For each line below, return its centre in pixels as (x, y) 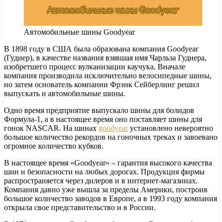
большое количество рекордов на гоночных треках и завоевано (111, 137)
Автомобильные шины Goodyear (79, 32)
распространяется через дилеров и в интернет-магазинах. (101, 180)
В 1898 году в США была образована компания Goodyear (101, 49)
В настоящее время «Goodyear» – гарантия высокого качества (108, 163)
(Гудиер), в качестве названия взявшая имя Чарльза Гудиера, (105, 57)
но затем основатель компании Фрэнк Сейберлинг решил (102, 84)
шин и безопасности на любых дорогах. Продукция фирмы (104, 171)
